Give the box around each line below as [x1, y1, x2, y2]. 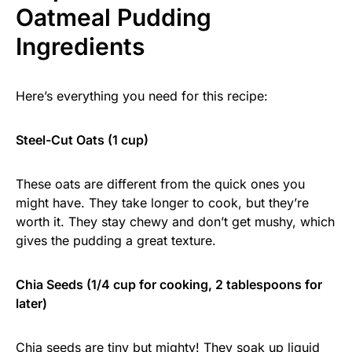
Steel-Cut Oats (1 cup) [16, 132, 148, 148]
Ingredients [16, 32, 145, 61]
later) [16, 295, 47, 312]
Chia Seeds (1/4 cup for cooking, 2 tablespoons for [16, 277, 322, 293]
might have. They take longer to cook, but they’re [16, 195, 309, 211]
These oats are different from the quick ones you [16, 176, 305, 192]
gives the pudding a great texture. [16, 233, 216, 249]
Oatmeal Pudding [16, 3, 211, 32]
